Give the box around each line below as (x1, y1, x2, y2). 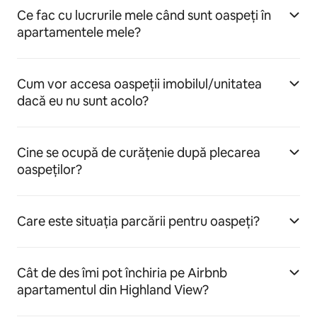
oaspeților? (17, 161, 82, 178)
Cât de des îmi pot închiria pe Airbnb (17, 265, 227, 282)
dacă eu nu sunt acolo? (17, 93, 149, 110)
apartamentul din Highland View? (17, 282, 209, 299)
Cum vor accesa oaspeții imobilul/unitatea (17, 76, 262, 93)
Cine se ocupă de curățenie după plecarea (17, 144, 260, 161)
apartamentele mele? (17, 24, 141, 41)
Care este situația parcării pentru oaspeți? (17, 213, 260, 230)
